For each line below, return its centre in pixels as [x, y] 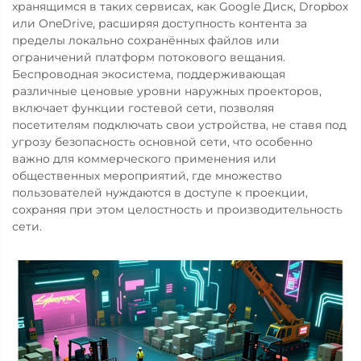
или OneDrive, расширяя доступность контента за [160, 23]
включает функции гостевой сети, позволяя [143, 108]
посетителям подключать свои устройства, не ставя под [179, 124]
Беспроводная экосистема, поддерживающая [149, 74]
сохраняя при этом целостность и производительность [177, 209]
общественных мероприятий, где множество [147, 175]
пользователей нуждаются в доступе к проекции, [160, 192]
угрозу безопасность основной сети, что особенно [162, 141]
